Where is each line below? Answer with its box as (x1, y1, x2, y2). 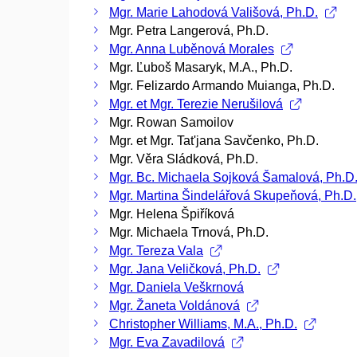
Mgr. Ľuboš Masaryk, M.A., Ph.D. (109, 60, 292, 74)
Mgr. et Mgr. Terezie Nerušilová (109, 96, 283, 111)
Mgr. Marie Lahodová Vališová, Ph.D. (109, 5, 318, 19)
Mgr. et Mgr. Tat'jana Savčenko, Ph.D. (109, 133, 319, 147)
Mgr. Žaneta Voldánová (109, 298, 240, 312)
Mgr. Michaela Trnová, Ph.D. (109, 225, 269, 239)
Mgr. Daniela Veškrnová (109, 280, 244, 294)
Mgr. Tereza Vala (109, 243, 203, 257)
